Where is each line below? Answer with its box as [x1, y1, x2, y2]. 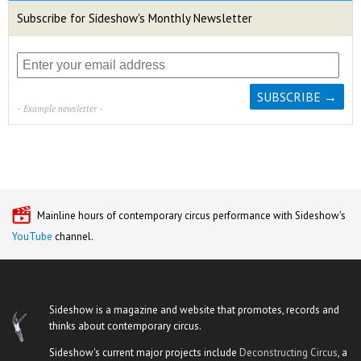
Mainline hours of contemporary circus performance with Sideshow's [37, 209, 346, 222]
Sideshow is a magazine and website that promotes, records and [49, 303, 339, 317]
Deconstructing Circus [239, 346, 338, 359]
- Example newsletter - [17, 103, 103, 114]
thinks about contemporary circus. [49, 319, 201, 333]
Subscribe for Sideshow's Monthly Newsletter [17, 10, 252, 26]
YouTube [12, 230, 52, 243]
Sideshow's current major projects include [49, 346, 239, 359]
